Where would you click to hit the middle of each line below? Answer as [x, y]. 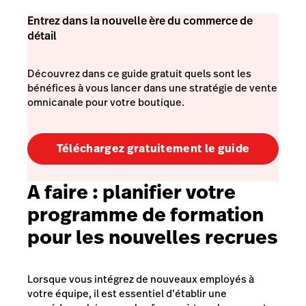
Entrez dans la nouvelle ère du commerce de [140, 20]
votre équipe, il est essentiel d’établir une [127, 293]
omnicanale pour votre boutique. [106, 102]
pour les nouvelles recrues [153, 237]
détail [42, 36]
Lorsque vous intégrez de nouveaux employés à [141, 279]
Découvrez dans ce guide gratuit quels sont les [139, 74]
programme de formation [145, 214]
